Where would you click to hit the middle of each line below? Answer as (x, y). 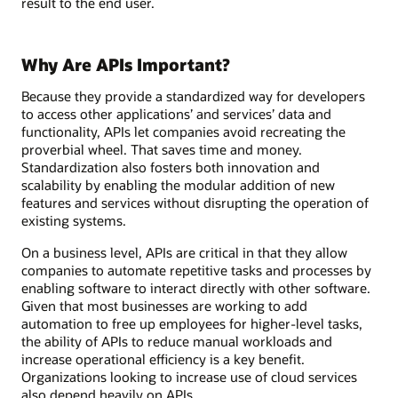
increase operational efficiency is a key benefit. (163, 359)
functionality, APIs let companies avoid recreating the (183, 131)
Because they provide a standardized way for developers (193, 96)
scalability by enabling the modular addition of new (178, 184)
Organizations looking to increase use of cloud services (189, 377)
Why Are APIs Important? (126, 64)
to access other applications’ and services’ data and (176, 113)
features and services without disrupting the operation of (195, 202)
